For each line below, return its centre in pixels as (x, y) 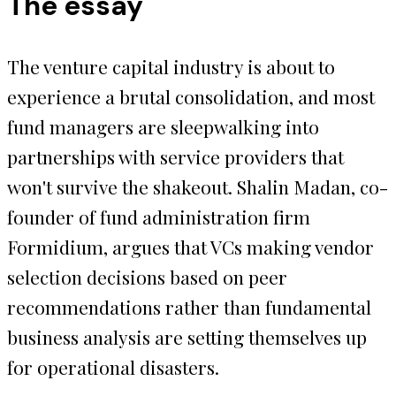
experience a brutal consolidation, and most (191, 96)
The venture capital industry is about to (171, 66)
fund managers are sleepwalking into (163, 126)
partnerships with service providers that (175, 156)
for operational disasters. (113, 366)
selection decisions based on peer (147, 276)
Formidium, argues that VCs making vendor (190, 246)
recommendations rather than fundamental (189, 306)
